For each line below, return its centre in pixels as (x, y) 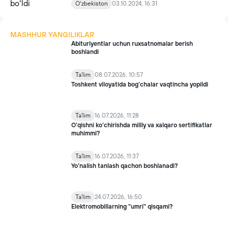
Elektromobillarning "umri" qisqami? (122, 207)
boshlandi (85, 52)
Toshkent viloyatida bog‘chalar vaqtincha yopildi (140, 84)
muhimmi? (85, 133)
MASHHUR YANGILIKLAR (52, 35)
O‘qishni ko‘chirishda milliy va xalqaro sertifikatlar (142, 125)
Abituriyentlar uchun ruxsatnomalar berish (132, 44)
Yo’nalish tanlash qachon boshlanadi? (124, 166)
